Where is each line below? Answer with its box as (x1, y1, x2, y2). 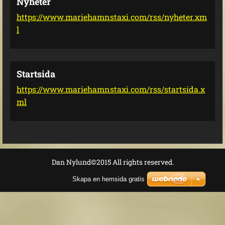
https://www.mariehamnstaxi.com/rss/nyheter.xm (17, 12, 207, 22)
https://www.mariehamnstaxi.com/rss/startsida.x (17, 84, 205, 94)
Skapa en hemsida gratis (72, 175, 145, 183)
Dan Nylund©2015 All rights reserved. (51, 157, 174, 167)
